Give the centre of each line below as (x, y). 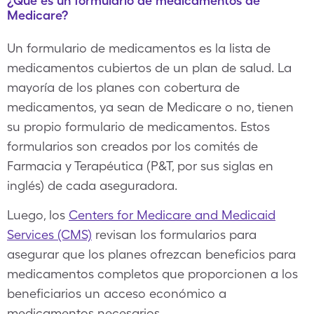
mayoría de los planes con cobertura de (123, 87)
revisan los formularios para (174, 234)
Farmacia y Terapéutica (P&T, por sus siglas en (140, 166)
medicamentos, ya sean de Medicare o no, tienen (150, 107)
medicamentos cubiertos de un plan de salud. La (149, 68)
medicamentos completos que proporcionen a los (152, 274)
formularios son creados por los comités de (132, 146)
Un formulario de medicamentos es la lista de (139, 48)
